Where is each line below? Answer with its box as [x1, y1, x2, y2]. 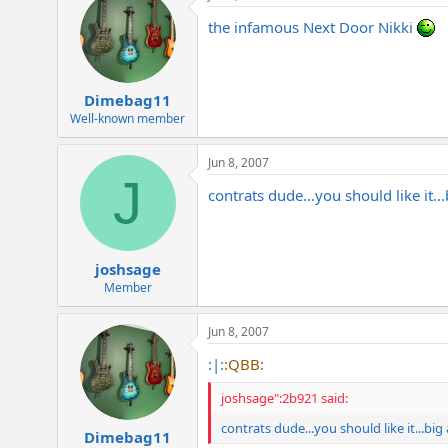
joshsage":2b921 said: [221, 389, 348, 408]
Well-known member [70, 110, 185, 128]
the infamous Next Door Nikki [208, 16, 417, 37]
